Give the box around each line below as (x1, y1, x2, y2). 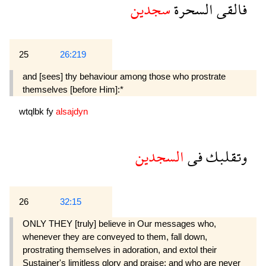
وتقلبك (202, 140, 247, 174)
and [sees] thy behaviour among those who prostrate (23, 71, 226, 82)
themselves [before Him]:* (23, 84, 123, 95)
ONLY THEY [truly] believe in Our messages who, (23, 218, 216, 229)
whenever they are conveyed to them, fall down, (23, 232, 207, 242)
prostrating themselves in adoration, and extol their (23, 245, 217, 255)
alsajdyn (56, 106, 88, 117)
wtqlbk (19, 106, 46, 117)
